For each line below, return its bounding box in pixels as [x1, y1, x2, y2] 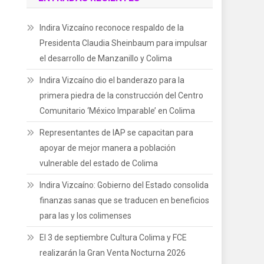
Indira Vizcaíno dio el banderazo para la [39, 75, 185, 85]
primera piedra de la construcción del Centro [39, 91, 204, 101]
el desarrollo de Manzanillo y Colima [39, 54, 173, 64]
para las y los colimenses [39, 211, 132, 221]
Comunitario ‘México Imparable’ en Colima [39, 106, 196, 116]
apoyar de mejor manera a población [39, 143, 176, 153]
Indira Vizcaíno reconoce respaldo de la [39, 23, 184, 33]
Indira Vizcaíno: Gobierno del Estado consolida [39, 180, 209, 190]
